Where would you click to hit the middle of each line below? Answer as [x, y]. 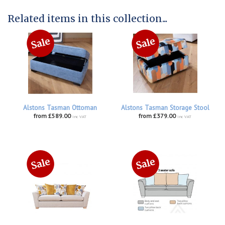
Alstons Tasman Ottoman [60, 108]
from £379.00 [157, 116]
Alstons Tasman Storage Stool [165, 108]
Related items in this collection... [87, 18]
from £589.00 [52, 116]
